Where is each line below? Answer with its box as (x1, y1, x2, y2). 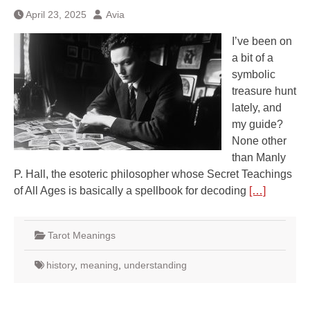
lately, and (232, 102, 282, 113)
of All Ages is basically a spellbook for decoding (14, 185, 249, 197)
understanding (124, 259, 187, 271)
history (46, 259, 75, 271)
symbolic (232, 69, 275, 80)
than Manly (232, 152, 286, 163)
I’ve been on (232, 35, 292, 47)
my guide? (232, 118, 283, 130)
